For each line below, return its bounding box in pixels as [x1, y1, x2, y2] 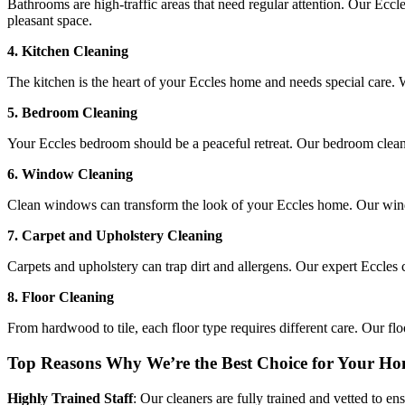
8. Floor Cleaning [7, 289, 114, 306]
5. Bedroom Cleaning [7, 105, 137, 121]
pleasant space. [7, 13, 92, 29]
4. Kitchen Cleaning [7, 43, 128, 60]
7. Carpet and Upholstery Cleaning [7, 228, 222, 244]
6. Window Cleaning [7, 166, 133, 183]
